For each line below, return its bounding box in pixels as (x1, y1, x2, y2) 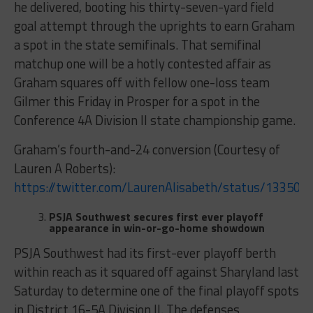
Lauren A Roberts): (13, 159, 115, 179)
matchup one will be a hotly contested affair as (13, 54, 271, 74)
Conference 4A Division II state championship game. (13, 110, 296, 131)
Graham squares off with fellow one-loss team (13, 73, 270, 93)
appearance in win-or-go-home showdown (48, 219, 265, 237)
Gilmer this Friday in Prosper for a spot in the (13, 92, 260, 112)
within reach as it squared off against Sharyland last (13, 262, 299, 282)
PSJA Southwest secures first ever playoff (48, 208, 263, 226)
